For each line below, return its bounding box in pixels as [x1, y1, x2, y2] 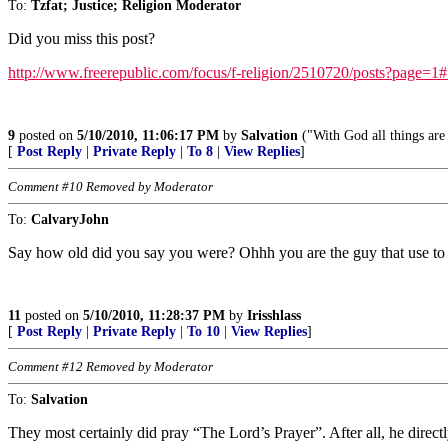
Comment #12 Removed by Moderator [8, 358, 213, 374]
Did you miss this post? [8, 29, 155, 47]
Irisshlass [247, 307, 301, 323]
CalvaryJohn [31, 211, 109, 227]
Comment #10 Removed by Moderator [8, 178, 213, 194]
